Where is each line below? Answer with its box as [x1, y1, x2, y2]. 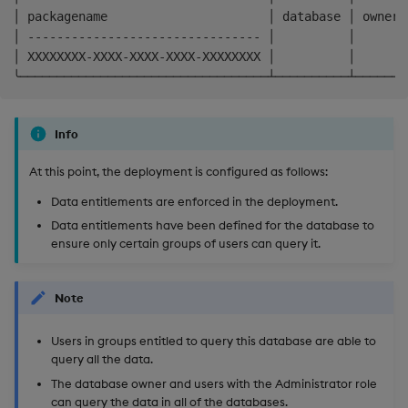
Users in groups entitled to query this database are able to [51, 333, 376, 349]
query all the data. [51, 352, 153, 367]
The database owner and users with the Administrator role [51, 375, 377, 391]
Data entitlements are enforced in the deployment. [51, 193, 338, 209]
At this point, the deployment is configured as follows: [29, 163, 328, 178]
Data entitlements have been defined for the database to [51, 218, 374, 233]
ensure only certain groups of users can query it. [51, 236, 321, 251]
